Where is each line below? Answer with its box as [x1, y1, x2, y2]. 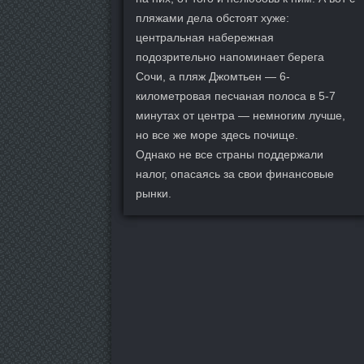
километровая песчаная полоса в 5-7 [136, 89, 336, 102]
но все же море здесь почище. [136, 128, 298, 141]
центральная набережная [136, 31, 274, 44]
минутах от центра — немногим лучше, [136, 109, 345, 122]
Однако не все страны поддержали [136, 148, 323, 161]
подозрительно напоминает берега [136, 50, 324, 63]
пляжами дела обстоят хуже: [136, 11, 289, 24]
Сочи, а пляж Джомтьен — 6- [136, 70, 290, 83]
